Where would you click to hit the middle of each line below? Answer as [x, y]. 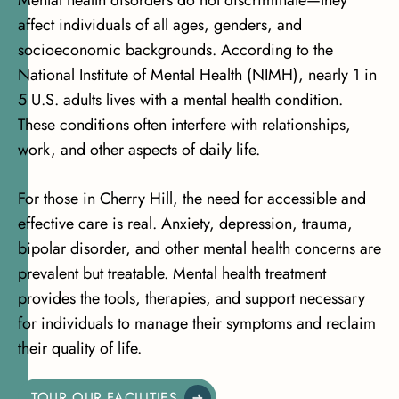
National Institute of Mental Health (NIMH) [158, 75]
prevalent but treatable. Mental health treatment [172, 273]
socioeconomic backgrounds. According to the [175, 50]
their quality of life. [80, 348]
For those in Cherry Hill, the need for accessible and [192, 199]
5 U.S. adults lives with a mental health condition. [180, 100]
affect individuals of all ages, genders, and [160, 25]
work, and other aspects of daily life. [139, 150]
